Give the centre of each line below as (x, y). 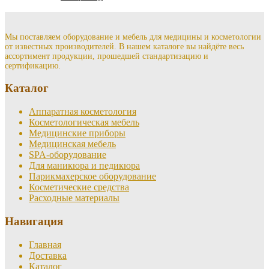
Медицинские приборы (77, 133)
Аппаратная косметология (83, 112)
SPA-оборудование (68, 155)
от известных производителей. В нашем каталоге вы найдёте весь (124, 46)
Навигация (34, 221)
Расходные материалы (74, 198)
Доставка (48, 255)
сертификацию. (33, 65)
